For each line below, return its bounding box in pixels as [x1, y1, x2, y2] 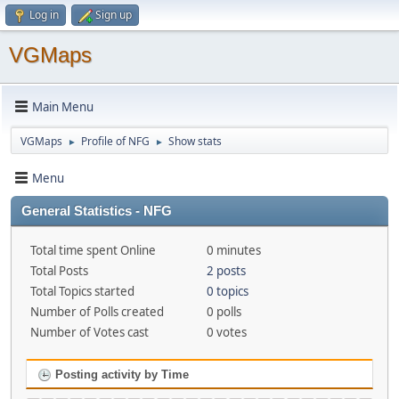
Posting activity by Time [52, 368, 189, 381]
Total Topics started [30, 283, 134, 299]
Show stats [168, 134, 222, 149]
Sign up [95, 7, 132, 22]
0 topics [206, 283, 248, 299]
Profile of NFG [81, 134, 150, 149]
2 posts [206, 263, 246, 279]
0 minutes [206, 242, 261, 258]
